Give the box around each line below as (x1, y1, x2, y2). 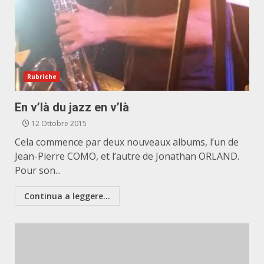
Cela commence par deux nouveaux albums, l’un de (15, 136, 239, 148)
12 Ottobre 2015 (29, 118, 87, 128)
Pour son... (15, 164, 61, 177)
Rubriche (27, 72, 57, 81)
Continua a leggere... (24, 190, 110, 202)
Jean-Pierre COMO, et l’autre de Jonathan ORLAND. (15, 150, 239, 163)
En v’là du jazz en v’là (15, 100, 129, 114)
